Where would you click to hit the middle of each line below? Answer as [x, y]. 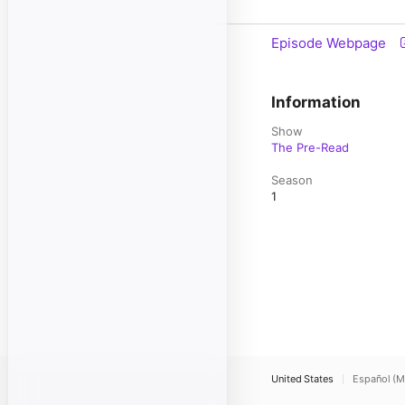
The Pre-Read [310, 147]
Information [316, 102]
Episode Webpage [329, 43]
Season [292, 180]
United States [302, 379]
